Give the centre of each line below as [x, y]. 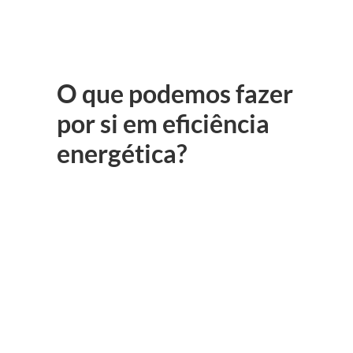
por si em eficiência [163, 123]
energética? [122, 153]
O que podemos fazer [175, 93]
